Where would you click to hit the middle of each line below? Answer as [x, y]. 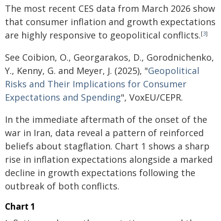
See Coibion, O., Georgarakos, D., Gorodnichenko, [110, 57]
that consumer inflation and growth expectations [110, 22]
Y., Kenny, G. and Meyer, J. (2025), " [76, 71]
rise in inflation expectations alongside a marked [109, 159]
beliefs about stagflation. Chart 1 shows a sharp [107, 146]
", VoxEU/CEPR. [152, 97]
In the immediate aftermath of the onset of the [106, 119]
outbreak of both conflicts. [62, 186]
